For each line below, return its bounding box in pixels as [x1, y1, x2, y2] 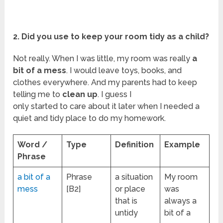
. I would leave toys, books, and [66, 66, 182, 76]
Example [164, 140, 201, 150]
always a [164, 196, 197, 206]
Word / [17, 140, 48, 150]
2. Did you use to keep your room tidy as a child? [13, 32, 210, 42]
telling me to [13, 90, 63, 100]
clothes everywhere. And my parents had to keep [13, 78, 198, 88]
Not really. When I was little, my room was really [13, 54, 193, 64]
